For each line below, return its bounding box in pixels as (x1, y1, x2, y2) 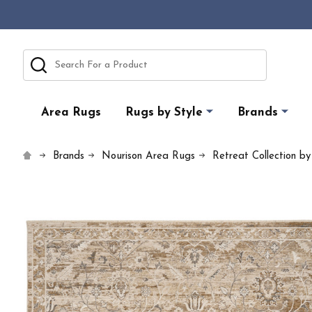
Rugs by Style (125, 107, 203, 119)
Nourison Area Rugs (102, 150, 196, 162)
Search (23, 51, 55, 62)
